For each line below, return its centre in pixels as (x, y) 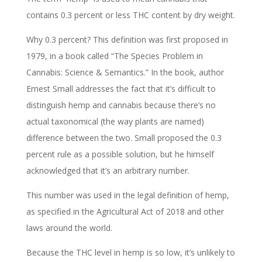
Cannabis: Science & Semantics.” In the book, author (125, 72)
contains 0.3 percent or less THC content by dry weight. (130, 15)
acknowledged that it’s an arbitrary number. (108, 170)
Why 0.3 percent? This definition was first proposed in (127, 39)
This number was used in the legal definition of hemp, (127, 195)
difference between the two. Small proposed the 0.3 (124, 137)
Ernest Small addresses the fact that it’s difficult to (121, 88)
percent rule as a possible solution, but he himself (120, 154)
